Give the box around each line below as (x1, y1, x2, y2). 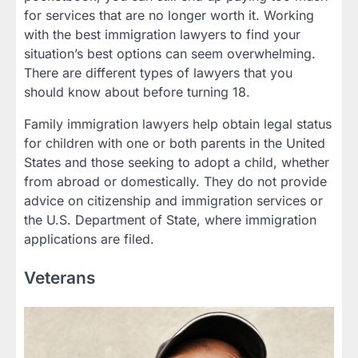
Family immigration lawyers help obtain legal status (24, 116, 332, 133)
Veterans (24, 268, 95, 288)
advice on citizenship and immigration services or (24, 193, 323, 209)
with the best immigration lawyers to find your (24, 26, 300, 43)
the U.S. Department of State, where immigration (24, 212, 316, 229)
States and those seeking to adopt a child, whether (24, 154, 329, 171)
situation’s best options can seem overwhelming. (24, 46, 316, 62)
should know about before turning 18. (24, 84, 250, 101)
